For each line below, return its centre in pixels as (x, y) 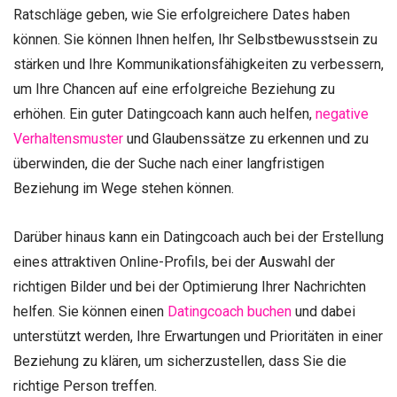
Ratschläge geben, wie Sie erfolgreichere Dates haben (182, 15)
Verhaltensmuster (68, 139)
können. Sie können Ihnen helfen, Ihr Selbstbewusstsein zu (195, 40)
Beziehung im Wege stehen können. (124, 189)
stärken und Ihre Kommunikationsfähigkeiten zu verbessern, (198, 65)
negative (342, 114)
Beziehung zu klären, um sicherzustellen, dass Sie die (180, 362)
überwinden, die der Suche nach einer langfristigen (169, 164)
